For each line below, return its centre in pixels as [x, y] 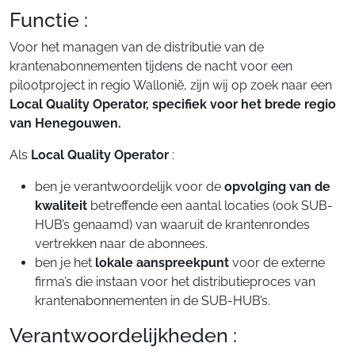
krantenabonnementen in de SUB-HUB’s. [153, 301]
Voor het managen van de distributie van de [137, 47]
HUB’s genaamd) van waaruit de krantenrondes [172, 225]
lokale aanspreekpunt [162, 263]
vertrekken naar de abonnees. [121, 244]
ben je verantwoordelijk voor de [130, 187]
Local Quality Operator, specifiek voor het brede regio [173, 104]
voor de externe [277, 263]
